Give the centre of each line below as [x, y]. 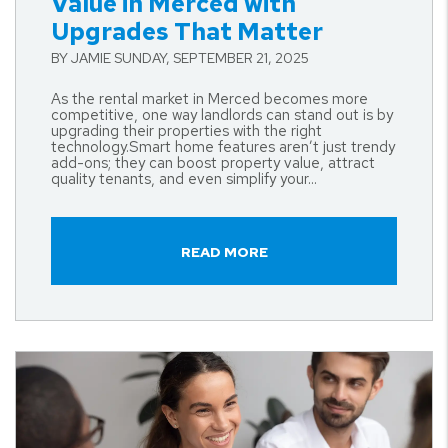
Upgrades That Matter [187, 31]
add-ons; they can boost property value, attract [213, 163]
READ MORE [224, 252]
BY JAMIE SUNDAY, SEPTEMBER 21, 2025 [180, 58]
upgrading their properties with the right [186, 131]
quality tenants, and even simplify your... [184, 179]
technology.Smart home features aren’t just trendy [223, 147]
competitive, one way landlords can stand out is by [222, 115]
